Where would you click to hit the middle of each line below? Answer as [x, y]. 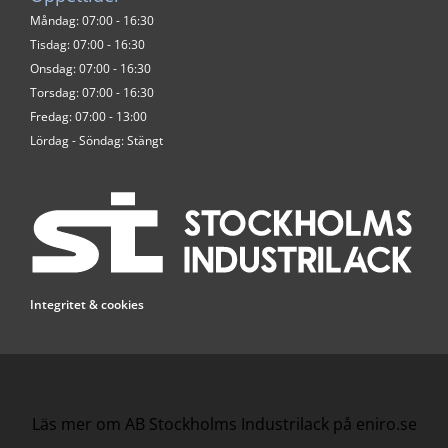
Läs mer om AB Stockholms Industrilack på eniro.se [224, 423]
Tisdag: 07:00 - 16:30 [87, 44]
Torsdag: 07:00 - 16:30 [92, 92]
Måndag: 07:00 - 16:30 [92, 20]
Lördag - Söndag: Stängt [96, 140]
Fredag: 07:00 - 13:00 [88, 116]
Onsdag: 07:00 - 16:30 [90, 68]
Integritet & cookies [87, 304]
